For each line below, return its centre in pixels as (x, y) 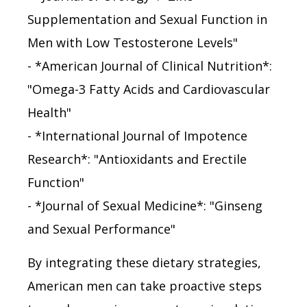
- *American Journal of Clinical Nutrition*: (150, 65)
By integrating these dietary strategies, (144, 262)
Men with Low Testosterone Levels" (133, 42)
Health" (49, 112)
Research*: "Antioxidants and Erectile (137, 159)
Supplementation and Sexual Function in (147, 19)
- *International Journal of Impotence (137, 135)
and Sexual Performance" (101, 229)
